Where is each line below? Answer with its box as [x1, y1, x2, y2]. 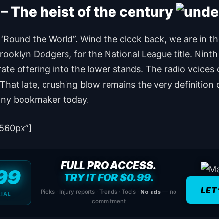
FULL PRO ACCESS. [61, 159, 157, 172]
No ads [140, 188, 161, 195]
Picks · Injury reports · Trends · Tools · [41, 188, 141, 195]
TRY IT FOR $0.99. [64, 171, 154, 184]
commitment [91, 197, 126, 205]
